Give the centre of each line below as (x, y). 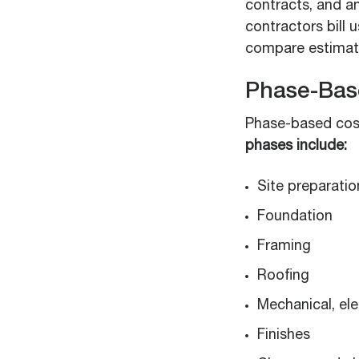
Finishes (284, 336)
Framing (284, 247)
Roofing (283, 276)
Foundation (295, 217)
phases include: (296, 147)
